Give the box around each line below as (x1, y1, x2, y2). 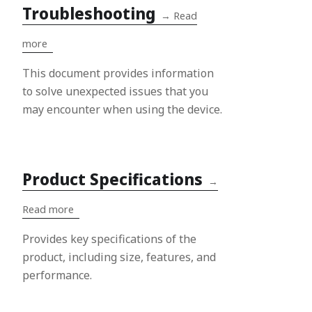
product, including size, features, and (22, 249, 216, 265)
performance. (22, 267, 92, 283)
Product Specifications (22, 168, 203, 190)
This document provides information (22, 65, 214, 81)
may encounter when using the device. (22, 101, 222, 117)
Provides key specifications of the (22, 231, 196, 247)
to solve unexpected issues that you (22, 83, 208, 99)
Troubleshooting (22, 2, 155, 24)
